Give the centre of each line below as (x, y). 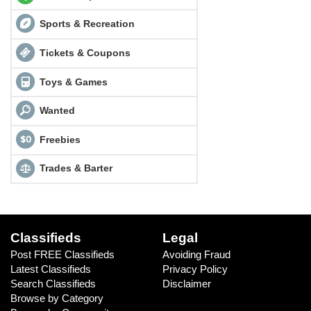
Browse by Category (57, 298)
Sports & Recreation (85, 24)
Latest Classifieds (51, 269)
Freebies (60, 139)
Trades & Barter (76, 168)
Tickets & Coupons (83, 52)
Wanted (56, 111)
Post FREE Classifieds (62, 254)
